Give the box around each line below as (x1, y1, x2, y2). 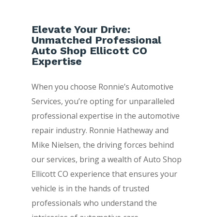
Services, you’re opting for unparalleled (31, 96, 174, 107)
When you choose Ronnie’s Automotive (31, 81, 173, 93)
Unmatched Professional (31, 34, 161, 46)
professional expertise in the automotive (31, 110, 180, 122)
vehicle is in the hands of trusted (31, 183, 149, 194)
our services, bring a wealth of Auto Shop (31, 154, 182, 165)
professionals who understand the (31, 198, 157, 209)
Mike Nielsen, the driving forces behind (31, 139, 174, 151)
